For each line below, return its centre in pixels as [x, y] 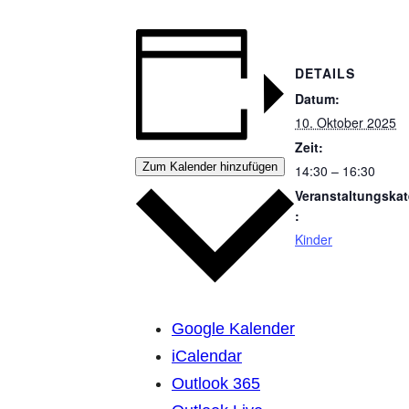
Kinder [314, 240]
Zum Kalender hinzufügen [210, 166]
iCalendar [207, 357]
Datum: [317, 99]
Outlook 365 [216, 384]
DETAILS [325, 73]
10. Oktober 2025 [346, 123]
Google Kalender [233, 329]
